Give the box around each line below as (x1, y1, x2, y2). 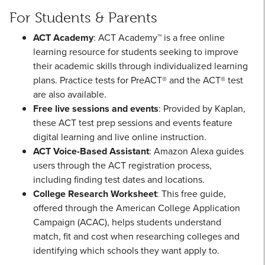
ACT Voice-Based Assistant (33, 144, 149, 158)
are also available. (33, 88, 106, 101)
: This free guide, (157, 187, 226, 201)
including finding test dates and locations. (33, 173, 205, 186)
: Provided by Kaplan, (159, 102, 245, 115)
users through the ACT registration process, (33, 159, 212, 172)
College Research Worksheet (33, 187, 157, 201)
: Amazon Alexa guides (149, 144, 244, 158)
